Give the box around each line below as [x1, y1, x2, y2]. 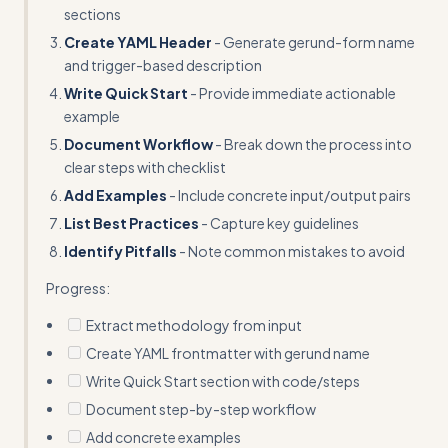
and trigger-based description [64, 56, 262, 75]
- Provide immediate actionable [188, 84, 396, 103]
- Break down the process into [213, 135, 412, 154]
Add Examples [64, 186, 167, 205]
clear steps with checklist [64, 158, 226, 177]
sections [64, 5, 121, 24]
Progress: [46, 279, 110, 298]
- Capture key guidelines [199, 214, 359, 233]
